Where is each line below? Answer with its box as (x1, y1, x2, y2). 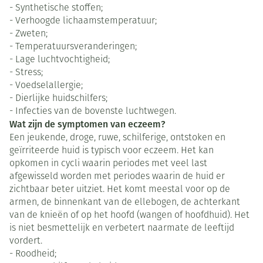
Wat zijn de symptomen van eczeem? (9, 119, 166, 130)
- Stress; (9, 68, 43, 78)
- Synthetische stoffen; (9, 4, 103, 14)
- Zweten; (9, 29, 48, 39)
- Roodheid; (9, 249, 56, 259)
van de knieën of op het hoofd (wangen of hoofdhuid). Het (9, 211, 249, 221)
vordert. (9, 237, 42, 247)
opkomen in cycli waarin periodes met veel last (9, 159, 207, 169)
